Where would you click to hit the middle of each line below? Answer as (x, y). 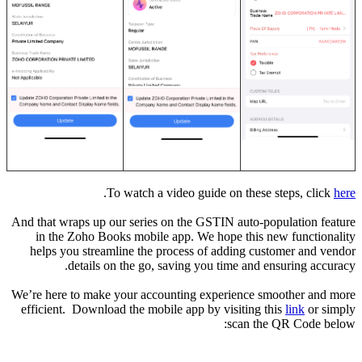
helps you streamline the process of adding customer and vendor (193, 251)
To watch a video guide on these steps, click (220, 193)
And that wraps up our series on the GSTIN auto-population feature (183, 222)
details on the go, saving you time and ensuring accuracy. (212, 266)
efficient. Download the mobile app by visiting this (153, 309)
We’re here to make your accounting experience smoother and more (183, 295)
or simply (330, 309)
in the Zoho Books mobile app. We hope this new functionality (196, 237)
